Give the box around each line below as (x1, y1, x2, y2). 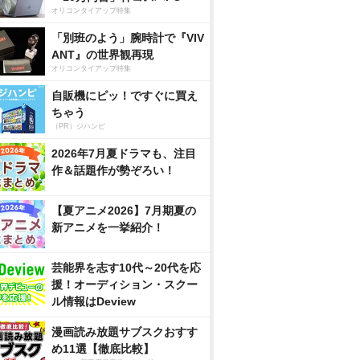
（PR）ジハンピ (51, 122, 105, 130)
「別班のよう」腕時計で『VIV (51, 31, 204, 44)
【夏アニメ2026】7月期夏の (51, 204, 196, 217)
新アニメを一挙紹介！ (51, 221, 164, 234)
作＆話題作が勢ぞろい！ (51, 164, 175, 177)
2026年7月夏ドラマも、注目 (51, 147, 196, 160)
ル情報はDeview (51, 295, 136, 308)
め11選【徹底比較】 (51, 342, 154, 355)
